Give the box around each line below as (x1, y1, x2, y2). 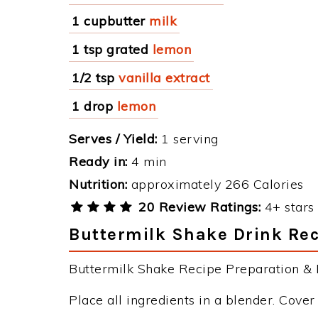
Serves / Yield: (69, 131, 158, 147)
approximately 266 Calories (127, 176, 304, 192)
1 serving (157, 131, 219, 147)
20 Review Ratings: (134, 199, 261, 215)
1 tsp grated (72, 41, 148, 57)
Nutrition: (69, 176, 127, 192)
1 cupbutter (72, 13, 146, 29)
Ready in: (69, 153, 128, 170)
